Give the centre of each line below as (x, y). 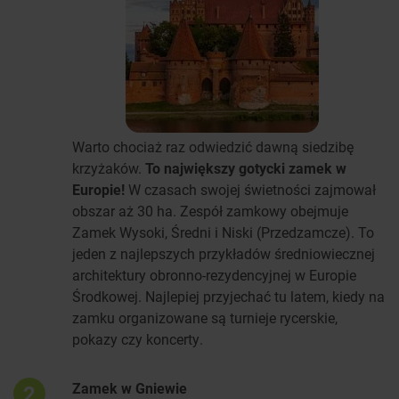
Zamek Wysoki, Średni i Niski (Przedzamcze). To (223, 232)
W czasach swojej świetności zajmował (250, 190)
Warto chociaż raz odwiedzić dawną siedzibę (213, 147)
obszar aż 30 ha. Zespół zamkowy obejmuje (210, 211)
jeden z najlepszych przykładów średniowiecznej (224, 254)
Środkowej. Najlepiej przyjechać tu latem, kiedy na (228, 297)
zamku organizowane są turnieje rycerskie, (205, 318)
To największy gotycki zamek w (246, 168)
